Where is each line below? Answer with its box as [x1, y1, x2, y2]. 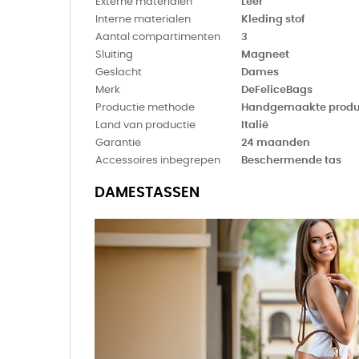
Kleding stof [241, 14, 305, 25]
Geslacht [95, 67, 142, 78]
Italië [241, 119, 268, 131]
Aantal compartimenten [95, 31, 220, 42]
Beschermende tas [241, 155, 341, 166]
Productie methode [95, 102, 195, 113]
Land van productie [95, 119, 196, 131]
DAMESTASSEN [95, 185, 200, 200]
